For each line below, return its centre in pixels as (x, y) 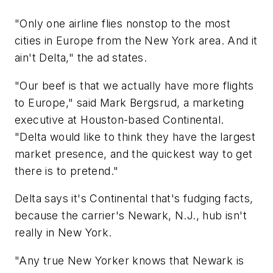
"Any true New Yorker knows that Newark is (129, 260)
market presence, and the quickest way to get (134, 154)
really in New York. (63, 233)
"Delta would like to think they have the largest (135, 136)
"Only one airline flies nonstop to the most (123, 24)
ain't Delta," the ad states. (81, 58)
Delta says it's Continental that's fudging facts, (134, 199)
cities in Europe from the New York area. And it (136, 41)
